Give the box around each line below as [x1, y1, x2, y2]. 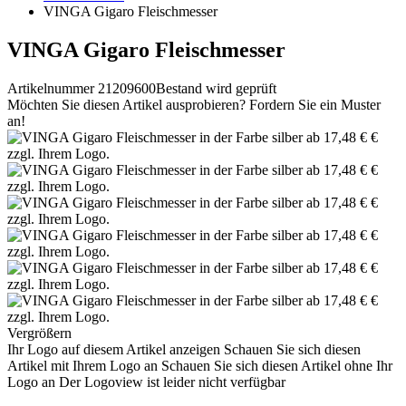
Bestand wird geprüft [156, 80, 276, 96]
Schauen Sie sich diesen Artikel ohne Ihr [161, 357, 392, 373]
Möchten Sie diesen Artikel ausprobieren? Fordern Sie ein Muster [7, 96, 381, 112]
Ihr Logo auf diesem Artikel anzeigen [7, 341, 220, 357]
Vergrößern [7, 324, 72, 341]
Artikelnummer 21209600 [7, 80, 156, 96]
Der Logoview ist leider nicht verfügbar [59, 373, 285, 390]
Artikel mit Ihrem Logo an [7, 357, 158, 373]
